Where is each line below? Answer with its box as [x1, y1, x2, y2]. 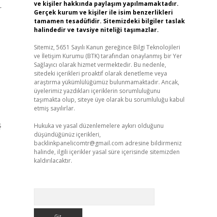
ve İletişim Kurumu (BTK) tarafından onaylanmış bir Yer [33, 52, 182, 60]
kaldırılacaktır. [33, 156, 72, 165]
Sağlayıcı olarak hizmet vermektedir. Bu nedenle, [33, 61, 166, 69]
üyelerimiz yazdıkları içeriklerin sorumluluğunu [33, 87, 160, 95]
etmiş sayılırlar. [33, 104, 75, 112]
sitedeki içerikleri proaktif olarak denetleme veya [33, 69, 167, 77]
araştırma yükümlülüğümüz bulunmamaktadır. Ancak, [33, 78, 179, 86]
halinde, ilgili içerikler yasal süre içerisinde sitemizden [33, 148, 180, 156]
